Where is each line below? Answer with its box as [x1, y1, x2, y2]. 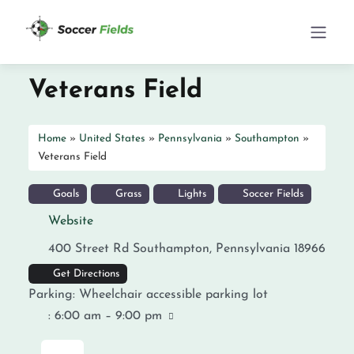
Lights [174, 189, 206, 199]
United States [79, 134, 145, 144]
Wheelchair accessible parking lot [79, 288, 268, 301]
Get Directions [52, 269, 119, 279]
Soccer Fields [239, 189, 303, 199]
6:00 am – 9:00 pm [55, 310, 162, 322]
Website [48, 215, 93, 228]
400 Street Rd [48, 243, 129, 255]
